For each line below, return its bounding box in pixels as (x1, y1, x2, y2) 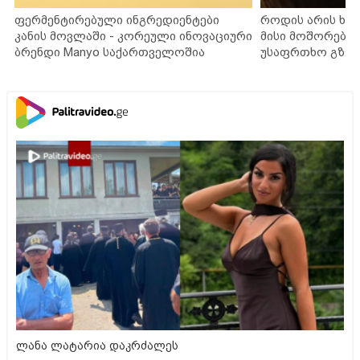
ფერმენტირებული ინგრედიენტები (14, 13, 219, 27)
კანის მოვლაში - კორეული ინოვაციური (14, 29, 252, 43)
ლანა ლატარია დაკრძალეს (16, 339, 178, 353)
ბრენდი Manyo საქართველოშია (14, 45, 205, 59)
